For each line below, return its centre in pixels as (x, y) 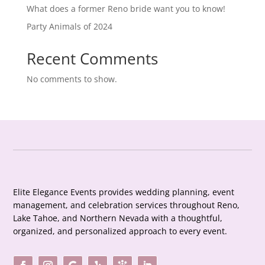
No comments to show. (72, 79)
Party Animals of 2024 (69, 26)
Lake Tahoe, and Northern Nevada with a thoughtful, (118, 218)
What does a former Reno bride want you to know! (126, 8)
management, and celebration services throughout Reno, (127, 205)
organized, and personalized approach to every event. (120, 231)
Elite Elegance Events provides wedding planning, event (124, 192)
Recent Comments (92, 58)
